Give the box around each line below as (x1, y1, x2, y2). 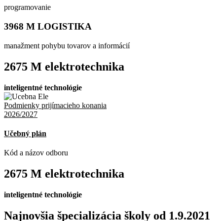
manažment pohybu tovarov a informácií (4, 41, 130, 50)
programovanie (4, 3, 51, 12)
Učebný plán (4, 129, 46, 138)
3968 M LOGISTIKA (4, 21, 92, 32)
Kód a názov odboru (4, 148, 68, 157)
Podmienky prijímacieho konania (4, 101, 107, 110)
